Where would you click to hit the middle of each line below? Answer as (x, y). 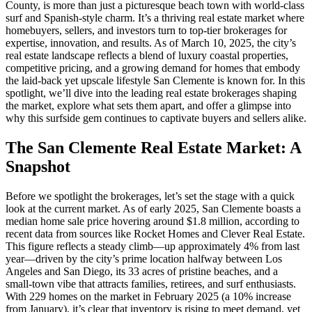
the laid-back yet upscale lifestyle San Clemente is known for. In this (155, 80)
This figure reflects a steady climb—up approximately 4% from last (153, 246)
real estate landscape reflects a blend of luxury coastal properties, (147, 55)
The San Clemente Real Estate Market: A (153, 147)
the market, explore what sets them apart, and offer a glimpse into (148, 106)
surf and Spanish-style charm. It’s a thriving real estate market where (155, 18)
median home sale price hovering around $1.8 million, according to (153, 221)
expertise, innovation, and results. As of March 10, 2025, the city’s (151, 43)
